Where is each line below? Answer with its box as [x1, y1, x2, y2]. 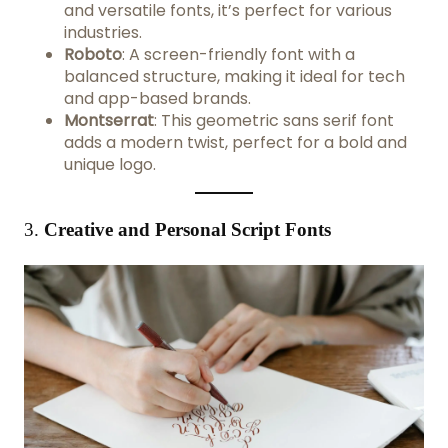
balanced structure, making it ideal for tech [64, 64, 405, 88]
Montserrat [64, 108, 154, 132]
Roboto [64, 42, 122, 66]
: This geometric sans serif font [154, 108, 394, 132]
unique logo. [64, 152, 156, 176]
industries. [64, 20, 142, 44]
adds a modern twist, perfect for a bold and [64, 130, 407, 154]
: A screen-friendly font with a [122, 42, 355, 66]
